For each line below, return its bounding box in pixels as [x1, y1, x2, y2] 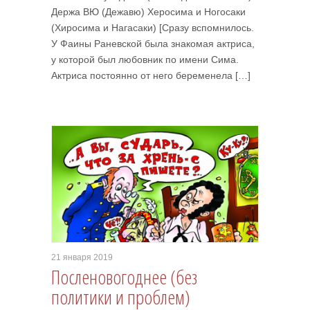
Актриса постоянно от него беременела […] [51, 70, 250, 81]
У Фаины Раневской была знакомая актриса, [51, 38, 255, 49]
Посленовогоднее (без [51, 264, 197, 290]
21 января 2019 [51, 253, 113, 262]
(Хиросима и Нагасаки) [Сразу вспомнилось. [51, 22, 254, 33]
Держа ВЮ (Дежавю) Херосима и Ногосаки [51, 6, 246, 17]
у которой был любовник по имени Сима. [51, 54, 239, 65]
